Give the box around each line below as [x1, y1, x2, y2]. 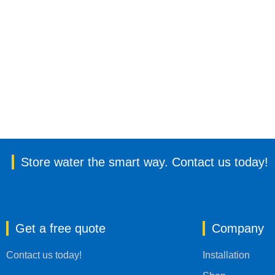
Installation [203, 249, 250, 260]
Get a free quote [15, 221, 106, 235]
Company [212, 221, 264, 235]
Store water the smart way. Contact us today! [21, 155, 268, 169]
